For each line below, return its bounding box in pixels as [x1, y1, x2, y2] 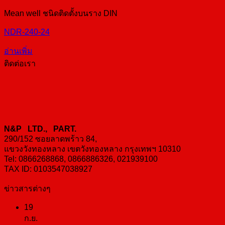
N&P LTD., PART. [4, 125, 78, 133]
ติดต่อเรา [4, 59, 36, 68]
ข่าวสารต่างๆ [4, 184, 51, 193]
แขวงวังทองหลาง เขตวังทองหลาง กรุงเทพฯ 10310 [4, 145, 181, 153]
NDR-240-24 [4, 28, 50, 36]
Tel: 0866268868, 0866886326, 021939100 [4, 155, 158, 163]
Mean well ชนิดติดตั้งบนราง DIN [4, 9, 118, 18]
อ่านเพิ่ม [4, 47, 33, 55]
